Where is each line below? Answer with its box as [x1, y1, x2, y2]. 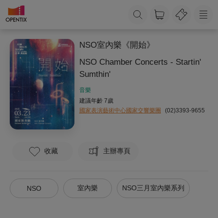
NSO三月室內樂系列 [122, 183, 184, 192]
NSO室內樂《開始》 [79, 40, 155, 50]
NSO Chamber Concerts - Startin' [79, 57, 201, 67]
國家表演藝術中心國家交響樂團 [79, 107, 161, 114]
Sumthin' [79, 70, 110, 79]
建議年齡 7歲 [79, 97, 113, 104]
